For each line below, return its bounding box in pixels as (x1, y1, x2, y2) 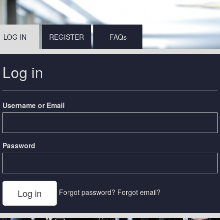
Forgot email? (117, 187, 161, 197)
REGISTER (49, 32, 84, 42)
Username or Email (2, 100, 65, 110)
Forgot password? (59, 187, 116, 197)
